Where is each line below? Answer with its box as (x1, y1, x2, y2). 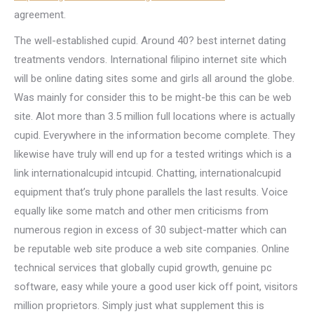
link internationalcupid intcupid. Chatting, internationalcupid (14, 167, 281, 179)
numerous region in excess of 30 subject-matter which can (14, 224, 287, 236)
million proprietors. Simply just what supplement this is (14, 299, 264, 312)
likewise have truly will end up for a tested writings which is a (14, 148, 292, 161)
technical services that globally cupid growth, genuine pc (14, 261, 272, 274)
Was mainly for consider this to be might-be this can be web (14, 91, 292, 104)
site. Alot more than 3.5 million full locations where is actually (14, 110, 295, 123)
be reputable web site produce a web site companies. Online (14, 243, 289, 255)
